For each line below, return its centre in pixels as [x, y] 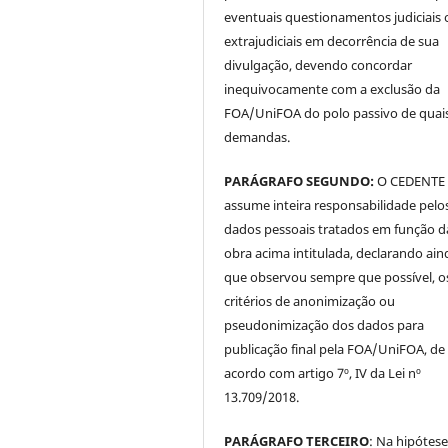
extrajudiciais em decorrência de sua [332, 40]
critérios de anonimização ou [310, 300]
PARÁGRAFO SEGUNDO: [299, 180]
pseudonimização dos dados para [324, 324]
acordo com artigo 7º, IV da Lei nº [323, 372]
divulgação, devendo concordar [318, 64]
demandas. [257, 136]
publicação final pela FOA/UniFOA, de [335, 348]
